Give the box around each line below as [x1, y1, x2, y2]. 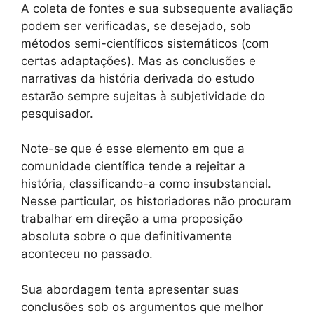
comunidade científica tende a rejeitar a [21, 159, 245, 174]
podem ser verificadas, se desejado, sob [21, 18, 251, 33]
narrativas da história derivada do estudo [21, 71, 254, 86]
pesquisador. [21, 106, 93, 121]
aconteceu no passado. [21, 247, 153, 261]
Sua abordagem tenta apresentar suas [21, 282, 239, 296]
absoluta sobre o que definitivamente [21, 229, 232, 244]
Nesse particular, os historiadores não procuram [21, 194, 292, 209]
